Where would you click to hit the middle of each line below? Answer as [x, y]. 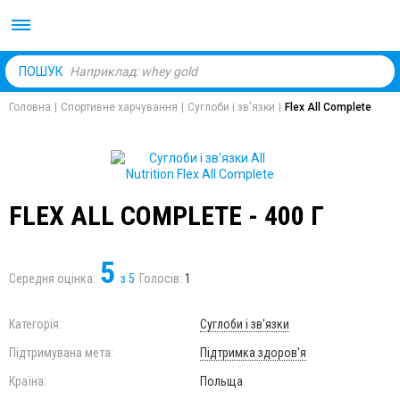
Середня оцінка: [52, 279]
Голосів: [162, 279]
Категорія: [35, 324]
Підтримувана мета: [61, 353]
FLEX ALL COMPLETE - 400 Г [167, 216]
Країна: [28, 381]
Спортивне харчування [119, 107]
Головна [30, 107]
